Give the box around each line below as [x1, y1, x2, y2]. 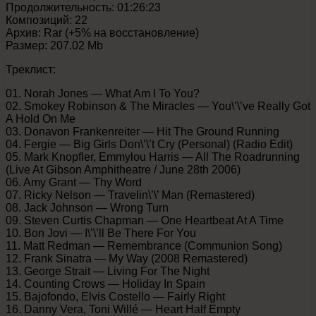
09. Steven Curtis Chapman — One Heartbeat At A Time [6, 214, 284, 226]
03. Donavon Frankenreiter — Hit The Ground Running [6, 125, 279, 138]
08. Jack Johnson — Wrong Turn [6, 201, 169, 214]
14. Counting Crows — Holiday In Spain [6, 277, 205, 290]
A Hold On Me [6, 112, 75, 125]
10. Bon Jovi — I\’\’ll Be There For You [6, 226, 196, 239]
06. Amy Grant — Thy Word [6, 176, 142, 188]
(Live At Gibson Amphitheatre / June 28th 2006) [6, 163, 241, 176]
